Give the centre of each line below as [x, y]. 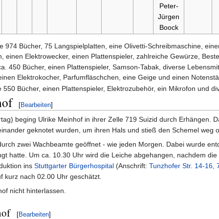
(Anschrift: [131, 166]
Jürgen [169, 17]
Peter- [169, 6]
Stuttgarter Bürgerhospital [74, 166]
